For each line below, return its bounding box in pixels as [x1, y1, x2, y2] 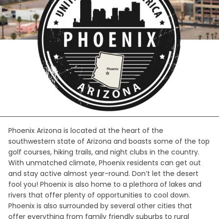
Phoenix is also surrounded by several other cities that [8, 201, 192, 211]
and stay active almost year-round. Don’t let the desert [8, 169, 198, 179]
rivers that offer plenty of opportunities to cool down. [8, 190, 190, 200]
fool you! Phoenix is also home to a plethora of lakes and [8, 179, 201, 190]
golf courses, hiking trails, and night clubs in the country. [8, 147, 199, 157]
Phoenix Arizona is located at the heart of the [8, 126, 163, 136]
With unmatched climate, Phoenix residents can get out [8, 158, 201, 168]
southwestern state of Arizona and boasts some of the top [8, 136, 210, 147]
